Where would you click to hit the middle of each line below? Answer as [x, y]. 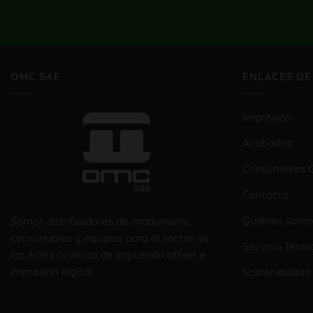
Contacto [266, 195]
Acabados [267, 143]
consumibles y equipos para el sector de [110, 238]
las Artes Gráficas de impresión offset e [108, 254]
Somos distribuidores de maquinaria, [100, 221]
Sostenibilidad [277, 272]
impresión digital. [52, 271]
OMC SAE [36, 76]
